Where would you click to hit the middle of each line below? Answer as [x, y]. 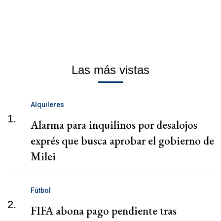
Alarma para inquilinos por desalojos [114, 125]
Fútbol [41, 190]
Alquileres [47, 104]
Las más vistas [110, 70]
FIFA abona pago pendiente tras [104, 210]
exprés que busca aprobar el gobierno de [122, 140]
